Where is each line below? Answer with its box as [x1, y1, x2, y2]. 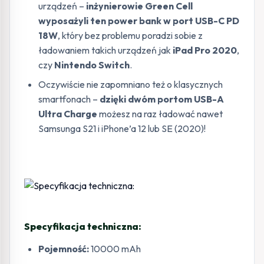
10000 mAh [89, 242, 141, 255]
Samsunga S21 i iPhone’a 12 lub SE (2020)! [38, 122, 206, 134]
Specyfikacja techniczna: [24, 220, 141, 232]
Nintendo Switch [54, 58, 130, 71]
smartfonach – [38, 93, 100, 105]
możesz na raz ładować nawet [97, 107, 223, 120]
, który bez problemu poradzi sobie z [58, 29, 203, 41]
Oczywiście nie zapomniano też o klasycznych [38, 78, 223, 90]
